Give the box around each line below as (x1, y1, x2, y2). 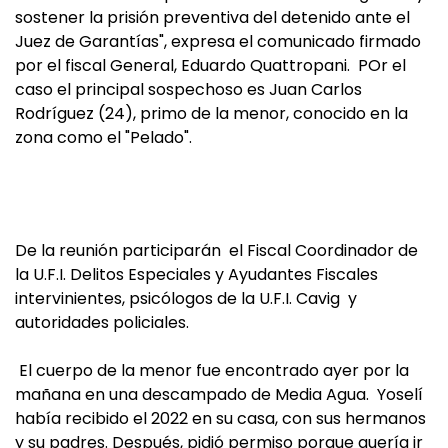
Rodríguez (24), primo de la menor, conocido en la (15, 102, 408, 125)
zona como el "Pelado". (15, 126, 192, 149)
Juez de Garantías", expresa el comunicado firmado (15, 30, 421, 53)
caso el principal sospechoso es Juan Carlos (15, 78, 362, 101)
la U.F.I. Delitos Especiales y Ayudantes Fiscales (15, 263, 378, 286)
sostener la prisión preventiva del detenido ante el (15, 6, 410, 29)
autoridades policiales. (15, 311, 189, 334)
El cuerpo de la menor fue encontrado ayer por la (15, 359, 409, 382)
